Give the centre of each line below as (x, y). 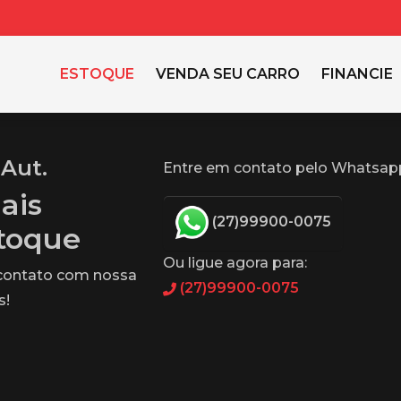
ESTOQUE (97, 74)
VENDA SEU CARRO (228, 74)
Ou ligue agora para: (235, 263)
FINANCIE (357, 74)
